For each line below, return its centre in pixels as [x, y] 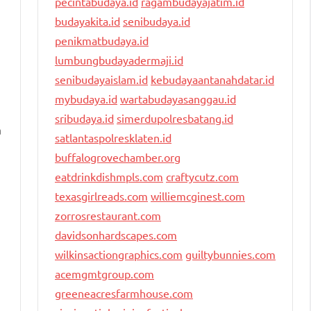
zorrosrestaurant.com [108, 216]
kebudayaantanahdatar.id [212, 79]
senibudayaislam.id [101, 79]
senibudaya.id [157, 21]
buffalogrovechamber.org [118, 157]
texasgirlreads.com [101, 196]
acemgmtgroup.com [104, 274]
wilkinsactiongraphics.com [119, 254]
